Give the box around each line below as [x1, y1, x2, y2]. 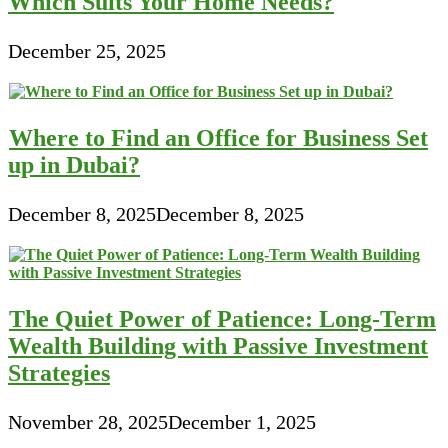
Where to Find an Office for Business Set [9, 125, 428, 152]
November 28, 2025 [8, 411, 168, 434]
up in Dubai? [8, 152, 140, 179]
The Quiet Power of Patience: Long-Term [9, 306, 436, 333]
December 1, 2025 [168, 411, 316, 434]
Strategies [8, 360, 110, 387]
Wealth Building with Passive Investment [8, 333, 428, 360]
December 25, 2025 [8, 40, 166, 63]
